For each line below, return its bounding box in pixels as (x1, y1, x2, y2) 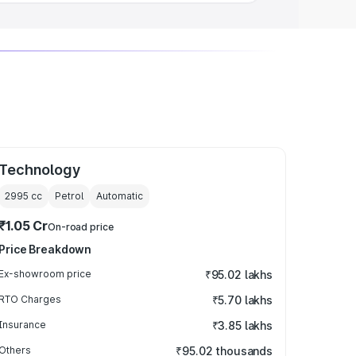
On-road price (48, 221, 114, 233)
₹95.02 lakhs (204, 268, 273, 281)
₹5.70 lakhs (211, 293, 273, 307)
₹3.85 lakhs (211, 319, 273, 332)
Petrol (55, 190, 84, 202)
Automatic (96, 190, 144, 202)
